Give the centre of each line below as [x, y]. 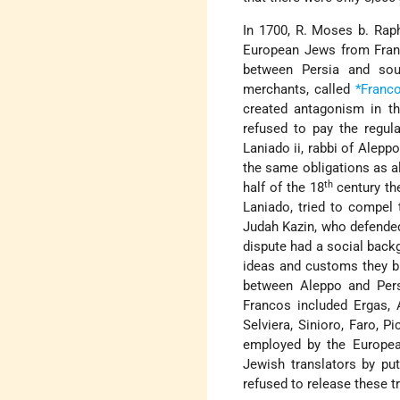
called [333, 90]
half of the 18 [283, 188]
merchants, [276, 90]
